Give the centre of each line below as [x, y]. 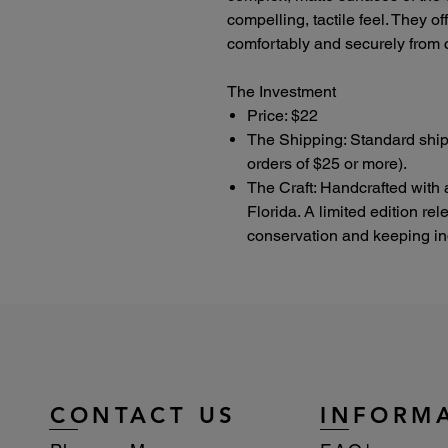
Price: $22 [282, 115]
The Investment [281, 91]
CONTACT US [143, 415]
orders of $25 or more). [327, 163]
